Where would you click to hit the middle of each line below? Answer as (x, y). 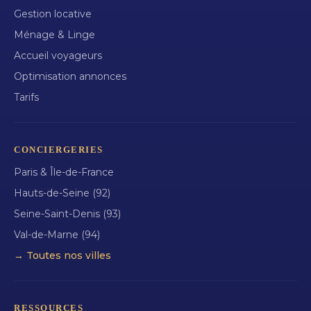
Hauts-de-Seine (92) (62, 193)
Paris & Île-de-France (64, 173)
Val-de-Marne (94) (57, 235)
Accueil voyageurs (58, 56)
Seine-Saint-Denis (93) (67, 214)
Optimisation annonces (70, 77)
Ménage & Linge (54, 35)
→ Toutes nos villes (62, 256)
